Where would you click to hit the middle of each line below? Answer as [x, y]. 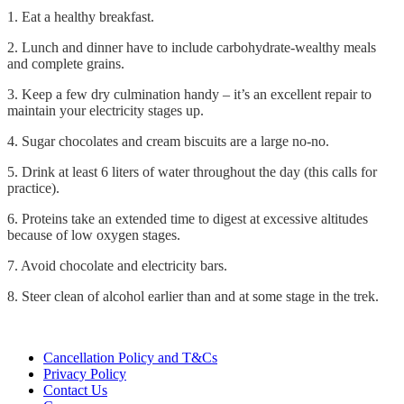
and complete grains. [68, 64]
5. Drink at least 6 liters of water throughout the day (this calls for [192, 172]
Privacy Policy [85, 374]
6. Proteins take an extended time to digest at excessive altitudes [188, 219]
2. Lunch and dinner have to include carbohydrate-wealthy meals [192, 48]
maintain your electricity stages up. [106, 111]
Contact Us [75, 390]
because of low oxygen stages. [96, 235]
